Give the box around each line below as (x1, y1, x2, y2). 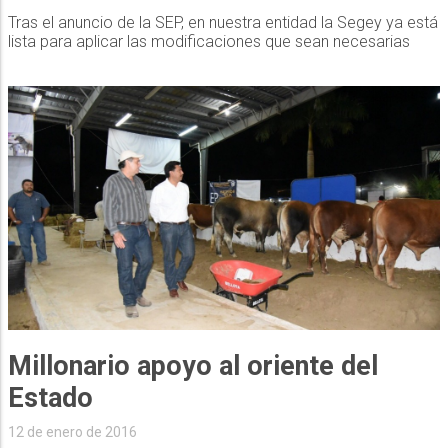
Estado (7, 382, 93, 415)
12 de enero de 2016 (7, 424, 137, 441)
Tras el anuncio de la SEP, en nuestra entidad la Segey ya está (7, 13, 438, 33)
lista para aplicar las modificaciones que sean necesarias (7, 32, 410, 52)
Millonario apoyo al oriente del (7, 350, 378, 383)
